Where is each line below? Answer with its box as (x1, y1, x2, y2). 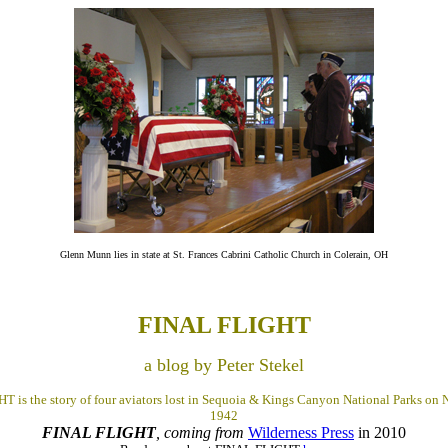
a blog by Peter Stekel (144, 355, 304, 375)
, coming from (156, 424, 244, 441)
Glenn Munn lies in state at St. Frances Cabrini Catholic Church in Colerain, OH (60, 249, 388, 260)
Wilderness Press (248, 424, 354, 441)
